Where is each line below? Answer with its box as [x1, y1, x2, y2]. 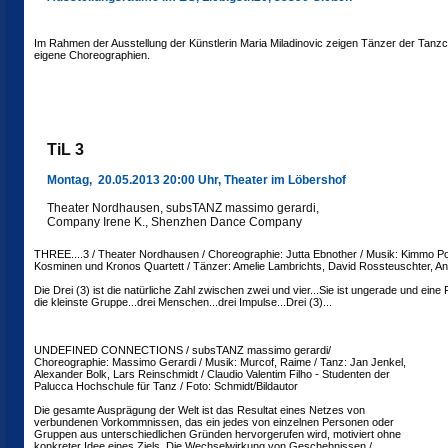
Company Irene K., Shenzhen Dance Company [47, 215, 302, 229]
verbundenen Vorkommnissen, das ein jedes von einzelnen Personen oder [34, 416, 394, 428]
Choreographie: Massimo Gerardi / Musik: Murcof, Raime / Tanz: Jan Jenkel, [34, 356, 406, 368]
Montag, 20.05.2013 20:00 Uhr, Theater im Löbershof [47, 173, 346, 187]
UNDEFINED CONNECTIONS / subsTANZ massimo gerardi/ [34, 344, 331, 356]
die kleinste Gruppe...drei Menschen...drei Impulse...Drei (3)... [34, 296, 332, 308]
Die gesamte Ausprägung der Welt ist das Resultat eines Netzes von [34, 404, 365, 416]
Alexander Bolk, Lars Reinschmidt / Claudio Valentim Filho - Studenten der [34, 368, 390, 380]
